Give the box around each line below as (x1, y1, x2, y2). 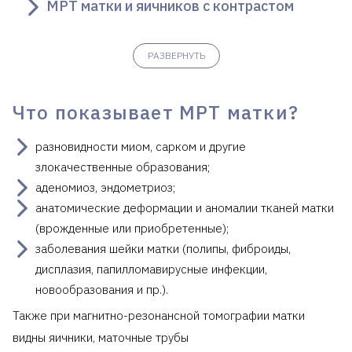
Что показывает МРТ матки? (13, 100, 299, 126)
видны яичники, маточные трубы (13, 330, 189, 346)
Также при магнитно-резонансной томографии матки (13, 308, 305, 324)
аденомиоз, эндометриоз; (35, 180, 175, 196)
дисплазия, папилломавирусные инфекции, (35, 262, 267, 277)
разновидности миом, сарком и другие (35, 139, 246, 155)
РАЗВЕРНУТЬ (147, 49, 205, 62)
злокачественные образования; (35, 159, 210, 175)
